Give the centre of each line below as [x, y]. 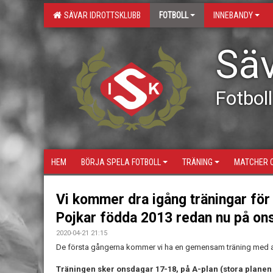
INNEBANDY [233, 15]
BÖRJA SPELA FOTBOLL [121, 162]
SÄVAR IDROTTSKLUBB [101, 15]
